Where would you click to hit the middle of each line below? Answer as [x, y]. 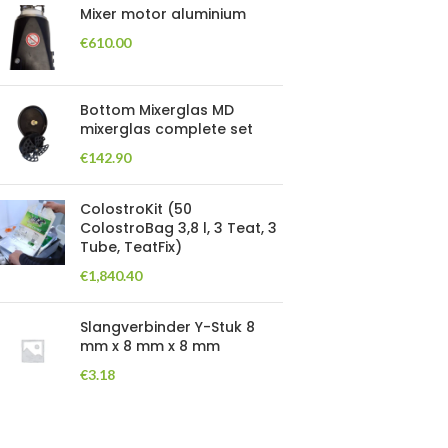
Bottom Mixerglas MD [157, 110]
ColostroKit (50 [136, 209]
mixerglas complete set [166, 129]
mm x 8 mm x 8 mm [150, 346]
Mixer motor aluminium [163, 14]
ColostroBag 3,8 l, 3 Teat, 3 [178, 228]
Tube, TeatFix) [131, 247]
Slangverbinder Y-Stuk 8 [167, 327]
